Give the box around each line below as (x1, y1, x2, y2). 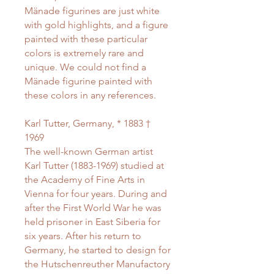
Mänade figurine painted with (24, 75, 152, 87)
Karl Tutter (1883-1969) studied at (24, 160, 164, 172)
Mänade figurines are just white (24, 5, 160, 17)
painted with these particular (24, 33, 147, 45)
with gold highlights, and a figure (24, 19, 168, 31)
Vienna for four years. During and (24, 188, 167, 200)
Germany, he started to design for (24, 244, 171, 256)
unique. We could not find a (24, 61, 146, 73)
